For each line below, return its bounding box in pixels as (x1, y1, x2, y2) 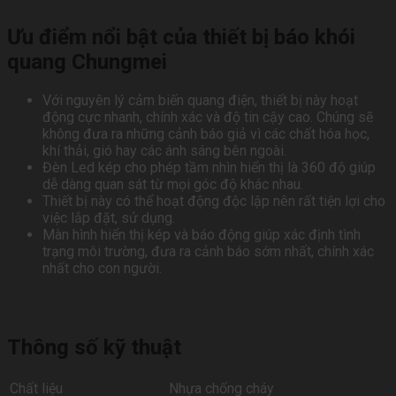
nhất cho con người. (42, 260, 162, 278)
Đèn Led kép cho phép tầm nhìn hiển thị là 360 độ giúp (42, 159, 376, 177)
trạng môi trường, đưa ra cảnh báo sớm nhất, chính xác (42, 243, 374, 261)
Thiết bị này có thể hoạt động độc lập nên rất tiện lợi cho (42, 193, 385, 210)
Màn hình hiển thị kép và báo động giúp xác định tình (42, 226, 361, 244)
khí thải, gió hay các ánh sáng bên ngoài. (42, 142, 286, 160)
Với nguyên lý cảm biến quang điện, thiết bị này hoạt (42, 92, 358, 110)
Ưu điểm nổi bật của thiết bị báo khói (7, 25, 355, 50)
